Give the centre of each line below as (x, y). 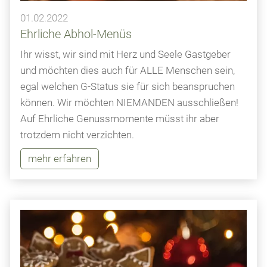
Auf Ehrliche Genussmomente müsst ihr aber (120, 119)
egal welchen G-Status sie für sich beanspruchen (128, 87)
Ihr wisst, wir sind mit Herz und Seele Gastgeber (125, 55)
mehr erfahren (60, 158)
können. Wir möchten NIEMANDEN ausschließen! (129, 103)
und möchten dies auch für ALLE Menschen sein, (128, 71)
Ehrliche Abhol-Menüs (76, 34)
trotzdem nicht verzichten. (77, 135)
